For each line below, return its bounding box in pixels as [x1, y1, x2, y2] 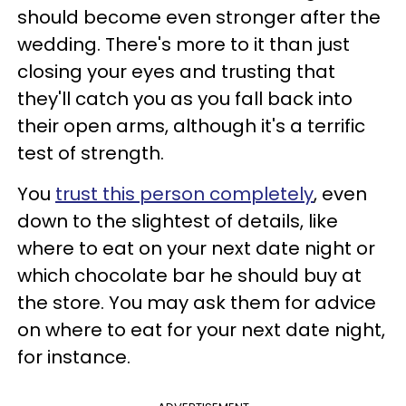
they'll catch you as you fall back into [17, 86, 353, 111]
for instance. [17, 344, 130, 370]
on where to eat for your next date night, [17, 317, 385, 343]
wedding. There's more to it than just [17, 32, 350, 57]
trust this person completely [55, 181, 314, 207]
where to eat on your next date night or [17, 236, 375, 261]
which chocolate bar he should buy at [17, 263, 362, 288]
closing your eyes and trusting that [17, 59, 335, 84]
